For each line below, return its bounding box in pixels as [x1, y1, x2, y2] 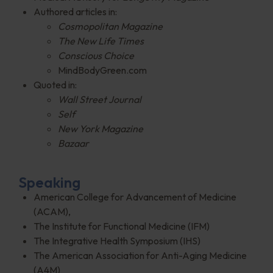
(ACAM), [34, 205, 71, 218]
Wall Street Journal [58, 93, 141, 105]
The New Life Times [58, 34, 144, 47]
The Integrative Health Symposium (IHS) [34, 234, 200, 247]
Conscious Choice [58, 49, 134, 62]
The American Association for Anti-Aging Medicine [34, 249, 247, 261]
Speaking [18, 172, 80, 191]
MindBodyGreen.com [58, 63, 147, 76]
